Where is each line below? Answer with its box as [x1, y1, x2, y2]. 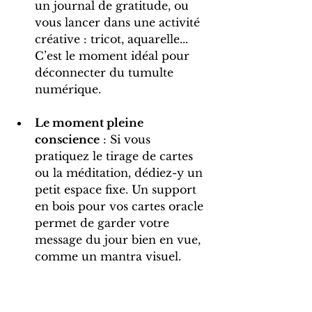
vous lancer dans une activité [35, 15, 203, 30]
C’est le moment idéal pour [35, 49, 193, 63]
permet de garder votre [35, 216, 173, 231]
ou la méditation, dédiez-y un [35, 166, 206, 180]
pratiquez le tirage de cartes [35, 149, 196, 164]
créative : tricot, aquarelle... [35, 32, 192, 47]
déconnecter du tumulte [35, 65, 177, 80]
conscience [35, 132, 100, 147]
